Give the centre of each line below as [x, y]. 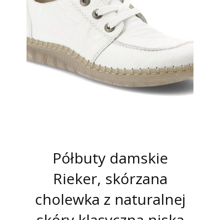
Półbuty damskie [110, 158]
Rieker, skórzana [110, 178]
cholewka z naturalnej [110, 199]
